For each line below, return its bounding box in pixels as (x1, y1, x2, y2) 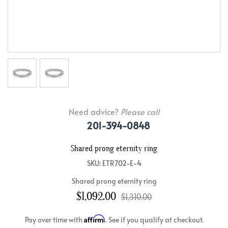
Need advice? (69, 106, 121, 118)
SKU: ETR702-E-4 (87, 158, 141, 168)
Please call (121, 106, 159, 118)
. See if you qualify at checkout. (105, 215, 204, 225)
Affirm (83, 214, 105, 223)
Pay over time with (24, 215, 84, 225)
